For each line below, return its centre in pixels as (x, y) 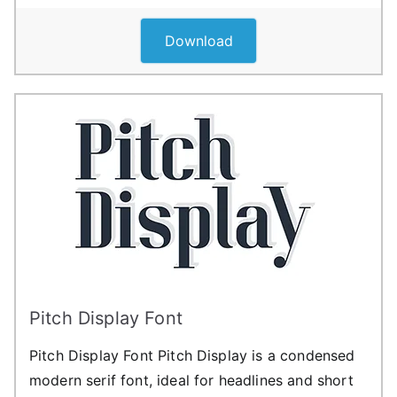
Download (198, 40)
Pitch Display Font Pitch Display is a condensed (192, 355)
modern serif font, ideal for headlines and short (191, 380)
